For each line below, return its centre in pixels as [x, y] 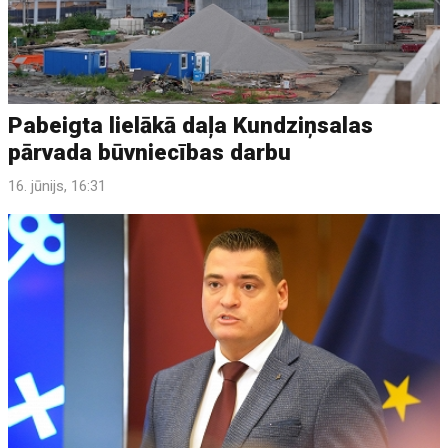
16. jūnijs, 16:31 [57, 185]
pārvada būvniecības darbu [150, 152]
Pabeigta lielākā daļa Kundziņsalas [191, 125]
